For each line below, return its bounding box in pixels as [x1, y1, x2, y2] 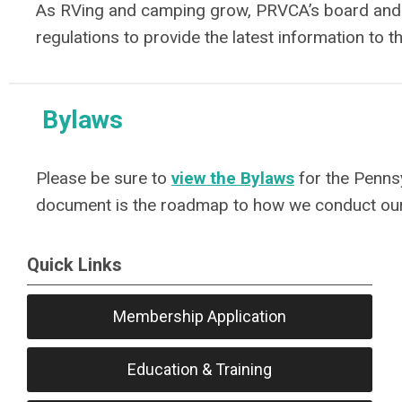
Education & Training [127, 360, 273, 379]
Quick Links [27, 254, 122, 275]
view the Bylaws [171, 168, 294, 188]
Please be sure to [36, 168, 171, 188]
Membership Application [113, 307, 287, 326]
